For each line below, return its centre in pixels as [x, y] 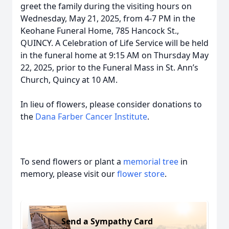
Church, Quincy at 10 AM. [70, 80]
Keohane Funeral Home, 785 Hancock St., [100, 31]
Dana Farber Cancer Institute [91, 117]
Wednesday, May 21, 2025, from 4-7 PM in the [108, 18]
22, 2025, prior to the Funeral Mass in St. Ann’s [109, 67]
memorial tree [151, 162]
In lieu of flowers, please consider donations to [111, 104]
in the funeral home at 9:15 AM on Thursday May [114, 55]
